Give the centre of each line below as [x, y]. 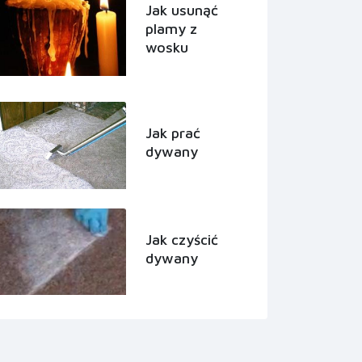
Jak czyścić [182, 239]
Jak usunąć [182, 11]
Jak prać [173, 133]
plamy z [171, 29]
